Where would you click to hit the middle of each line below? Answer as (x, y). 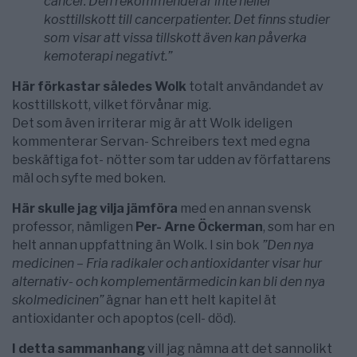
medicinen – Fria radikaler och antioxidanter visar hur (167, 263)
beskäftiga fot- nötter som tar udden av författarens (171, 160)
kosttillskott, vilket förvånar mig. (112, 105)
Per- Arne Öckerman (199, 227)
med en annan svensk (245, 208)
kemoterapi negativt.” (108, 56)
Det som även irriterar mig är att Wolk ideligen (152, 123)
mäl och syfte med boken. (89, 178)
